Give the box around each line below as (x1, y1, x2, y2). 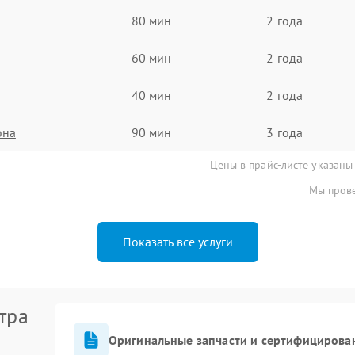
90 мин (131, 124, 172, 140)
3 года (266, 124, 303, 140)
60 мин (131, 49, 172, 66)
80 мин (131, 12, 172, 29)
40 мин (131, 86, 172, 103)
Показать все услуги (122, 234, 233, 250)
